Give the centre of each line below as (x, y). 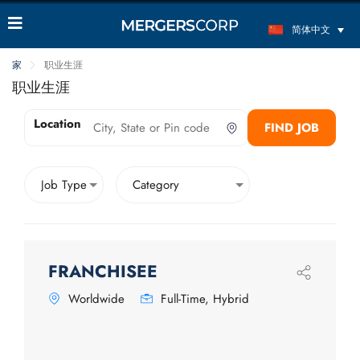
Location (57, 124)
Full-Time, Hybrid (205, 299)
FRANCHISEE (103, 272)
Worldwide (96, 299)
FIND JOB (292, 128)
